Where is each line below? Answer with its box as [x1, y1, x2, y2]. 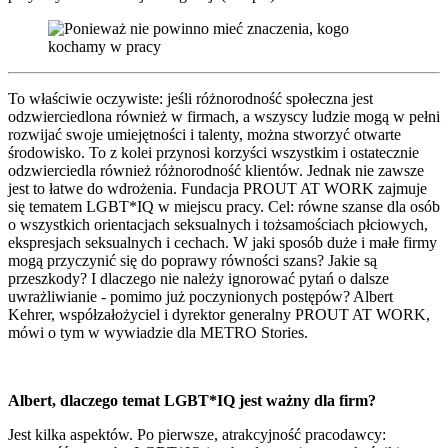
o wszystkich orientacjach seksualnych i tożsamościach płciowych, [8, 215, 428, 233]
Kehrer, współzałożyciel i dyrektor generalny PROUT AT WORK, [8, 305, 430, 323]
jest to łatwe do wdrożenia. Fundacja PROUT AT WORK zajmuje [8, 179, 427, 197]
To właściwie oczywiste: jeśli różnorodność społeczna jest [8, 89, 373, 107]
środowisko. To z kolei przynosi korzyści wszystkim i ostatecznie [8, 143, 419, 161]
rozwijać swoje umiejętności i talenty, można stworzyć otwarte [8, 125, 401, 143]
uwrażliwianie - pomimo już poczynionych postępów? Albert [8, 287, 393, 305]
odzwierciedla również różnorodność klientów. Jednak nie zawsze [8, 161, 424, 179]
